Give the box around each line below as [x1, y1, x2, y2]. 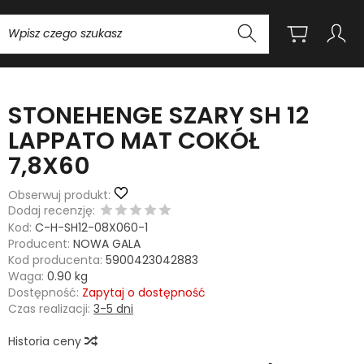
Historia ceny [8, 333, 85, 349]
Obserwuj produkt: [8, 187, 111, 203]
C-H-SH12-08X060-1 [35, 219, 149, 236]
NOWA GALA [73, 236, 141, 252]
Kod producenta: [8, 252, 103, 268]
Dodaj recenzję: [8, 202, 96, 219]
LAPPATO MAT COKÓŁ [8, 124, 260, 157]
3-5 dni [93, 301, 134, 317]
